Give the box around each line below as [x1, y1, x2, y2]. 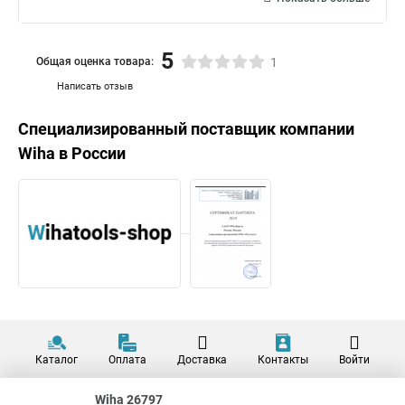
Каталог [35, 353, 78, 366]
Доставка [177, 353, 227, 366]
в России [55, 144, 126, 163]
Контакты [258, 353, 308, 366]
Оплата [108, 353, 146, 366]
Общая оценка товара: [36, 54, 154, 68]
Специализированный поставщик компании [18, 119, 354, 138]
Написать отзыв [57, 80, 133, 92]
